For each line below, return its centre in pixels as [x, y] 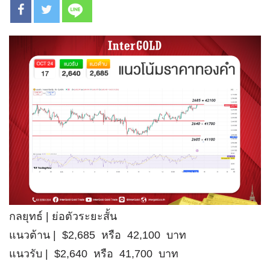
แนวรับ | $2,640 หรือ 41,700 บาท [94, 254]
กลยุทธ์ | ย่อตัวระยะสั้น [63, 217]
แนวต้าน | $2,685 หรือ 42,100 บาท [98, 235]
